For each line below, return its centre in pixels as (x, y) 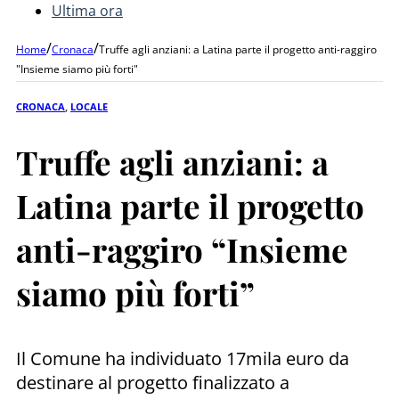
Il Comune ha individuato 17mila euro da (183, 358)
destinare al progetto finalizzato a (153, 382)
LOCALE (89, 106)
